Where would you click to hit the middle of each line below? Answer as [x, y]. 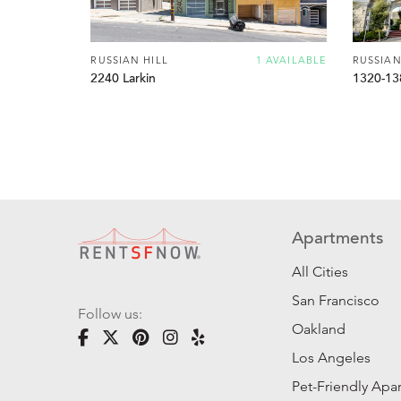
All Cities [320, 272]
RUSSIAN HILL [129, 60]
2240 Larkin [124, 80]
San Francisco [336, 301]
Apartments [338, 240]
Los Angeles [332, 358]
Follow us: [110, 314]
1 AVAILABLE [291, 60]
